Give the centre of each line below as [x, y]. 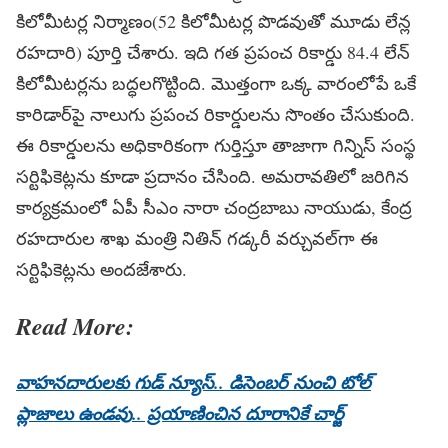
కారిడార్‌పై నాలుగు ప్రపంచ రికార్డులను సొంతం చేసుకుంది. [215, 114]
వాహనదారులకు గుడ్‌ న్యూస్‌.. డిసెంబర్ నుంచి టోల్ [193, 383]
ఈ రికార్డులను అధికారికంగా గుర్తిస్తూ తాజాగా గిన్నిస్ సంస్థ [216, 145]
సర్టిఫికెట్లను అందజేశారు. [101, 269]
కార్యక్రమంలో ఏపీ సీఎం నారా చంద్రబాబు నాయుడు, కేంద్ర [214, 207]
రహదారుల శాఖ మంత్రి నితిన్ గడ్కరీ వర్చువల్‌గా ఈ [197, 238]
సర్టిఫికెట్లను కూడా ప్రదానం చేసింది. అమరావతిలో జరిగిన [212, 176]
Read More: [75, 326]
